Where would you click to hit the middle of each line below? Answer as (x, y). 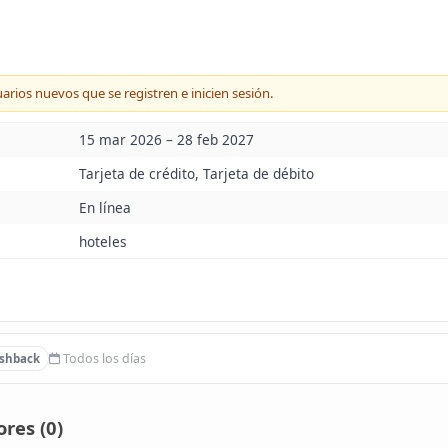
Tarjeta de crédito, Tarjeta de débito (196, 174)
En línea (104, 208)
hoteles (102, 241)
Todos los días (102, 358)
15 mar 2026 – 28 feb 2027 (166, 140)
